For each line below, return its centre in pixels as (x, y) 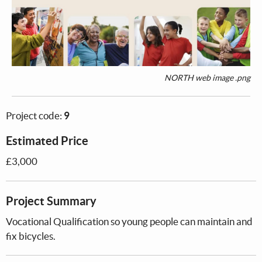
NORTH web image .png (207, 77)
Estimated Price (47, 140)
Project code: (35, 115)
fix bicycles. (31, 236)
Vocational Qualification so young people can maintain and (129, 221)
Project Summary (51, 201)
